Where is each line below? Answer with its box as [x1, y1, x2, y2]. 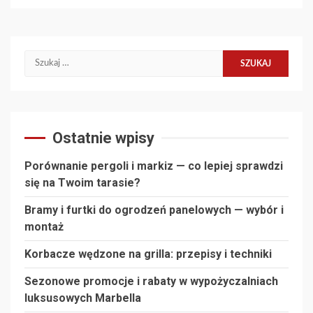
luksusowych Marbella [24, 291, 141, 305]
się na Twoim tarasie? [24, 175, 140, 189]
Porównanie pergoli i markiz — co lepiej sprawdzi [24, 159, 283, 173]
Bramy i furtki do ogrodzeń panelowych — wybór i [24, 203, 284, 217]
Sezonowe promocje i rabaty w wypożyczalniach [24, 274, 278, 288]
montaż [24, 219, 64, 233]
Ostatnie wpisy [52, 129, 154, 147]
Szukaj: [24, 52, 59, 64]
